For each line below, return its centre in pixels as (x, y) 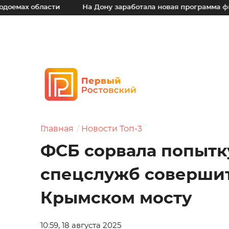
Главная (57, 129)
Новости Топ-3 (112, 129)
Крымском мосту (116, 198)
